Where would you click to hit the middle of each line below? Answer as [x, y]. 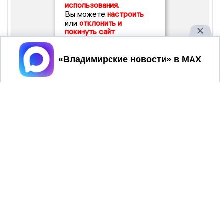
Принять [99, 55]
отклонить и [100, 23]
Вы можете [86, 14]
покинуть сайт [90, 31]
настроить [125, 14]
